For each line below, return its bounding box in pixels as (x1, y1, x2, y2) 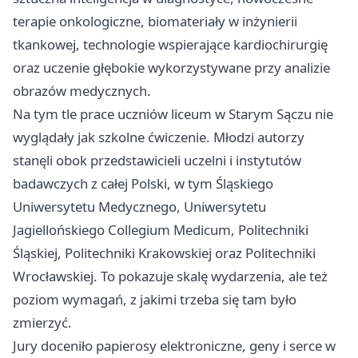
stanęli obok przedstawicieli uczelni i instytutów (13, 151, 301, 170)
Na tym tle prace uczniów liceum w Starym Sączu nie (13, 105, 333, 124)
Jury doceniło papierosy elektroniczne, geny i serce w (13, 336, 336, 356)
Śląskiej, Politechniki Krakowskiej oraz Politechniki (13, 244, 316, 263)
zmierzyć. (13, 313, 72, 332)
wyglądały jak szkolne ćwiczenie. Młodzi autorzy (13, 128, 304, 147)
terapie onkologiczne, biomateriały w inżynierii (13, 12, 297, 31)
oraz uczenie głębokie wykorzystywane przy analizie (13, 58, 330, 78)
